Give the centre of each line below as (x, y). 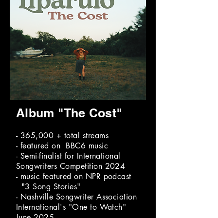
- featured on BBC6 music (62, 146)
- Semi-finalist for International (68, 156)
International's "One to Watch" (71, 207)
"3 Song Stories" (48, 187)
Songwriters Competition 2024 (71, 166)
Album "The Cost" (69, 113)
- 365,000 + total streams (62, 136)
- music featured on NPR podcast (74, 176)
